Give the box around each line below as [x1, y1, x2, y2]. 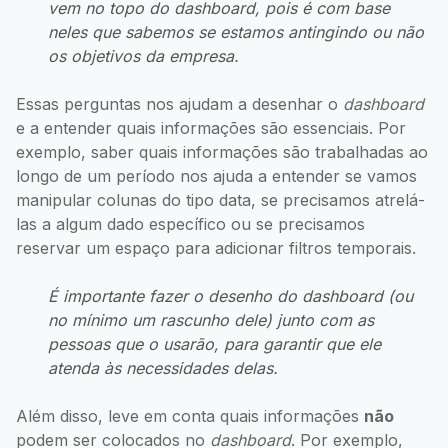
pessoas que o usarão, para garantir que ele [48, 333, 381, 354]
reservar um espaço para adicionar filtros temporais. [16, 237, 416, 258]
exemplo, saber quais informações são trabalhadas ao [16, 141, 428, 162]
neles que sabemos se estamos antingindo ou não [48, 21, 424, 42]
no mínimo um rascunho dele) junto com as [48, 309, 374, 330]
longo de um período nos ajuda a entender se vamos [16, 165, 417, 186]
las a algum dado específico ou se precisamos [16, 213, 365, 234]
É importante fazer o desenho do [48, 285, 302, 306]
